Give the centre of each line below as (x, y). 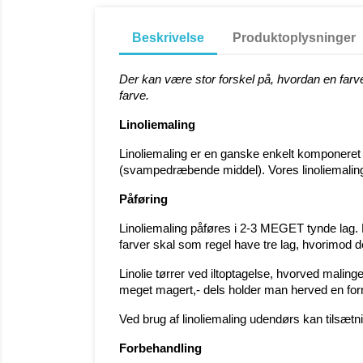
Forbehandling (160, 348)
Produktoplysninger (295, 38)
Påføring (143, 199)
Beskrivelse (168, 38)
